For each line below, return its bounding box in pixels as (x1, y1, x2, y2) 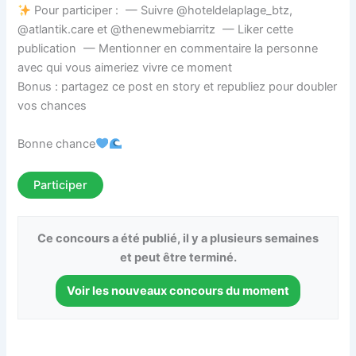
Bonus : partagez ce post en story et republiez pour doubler (17, 79, 338, 95)
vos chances (17, 99, 87, 114)
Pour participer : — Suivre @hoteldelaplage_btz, (31, 3, 293, 18)
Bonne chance (17, 136, 96, 151)
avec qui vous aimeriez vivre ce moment (17, 60, 233, 75)
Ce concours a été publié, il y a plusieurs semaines (37, 230, 319, 246)
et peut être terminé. (119, 250, 237, 265)
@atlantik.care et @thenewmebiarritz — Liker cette (17, 22, 294, 37)
